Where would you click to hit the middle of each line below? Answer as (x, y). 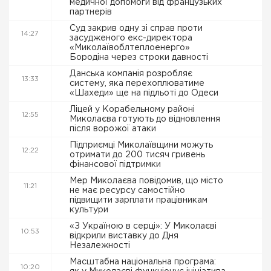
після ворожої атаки (114, 129)
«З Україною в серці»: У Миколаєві (143, 226)
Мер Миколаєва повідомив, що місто (146, 181)
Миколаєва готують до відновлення (145, 119)
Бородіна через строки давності (140, 57)
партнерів (92, 12)
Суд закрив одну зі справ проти (136, 28)
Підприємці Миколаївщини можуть (141, 145)
